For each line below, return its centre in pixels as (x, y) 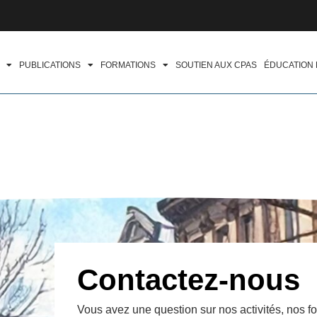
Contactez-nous (189, 280)
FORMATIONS (128, 65)
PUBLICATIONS (50, 65)
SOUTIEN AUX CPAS (216, 65)
